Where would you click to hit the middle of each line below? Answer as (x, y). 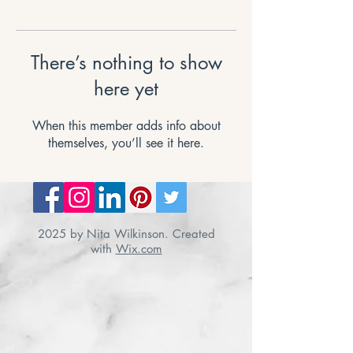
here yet (126, 88)
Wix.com (139, 248)
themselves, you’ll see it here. (126, 143)
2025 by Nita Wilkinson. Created (126, 233)
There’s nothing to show (126, 62)
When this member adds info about (126, 125)
